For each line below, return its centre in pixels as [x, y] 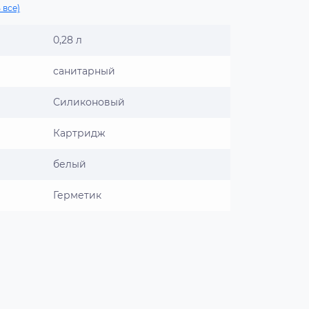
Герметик [77, 195]
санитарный [84, 71]
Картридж [79, 133]
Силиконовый [89, 102]
